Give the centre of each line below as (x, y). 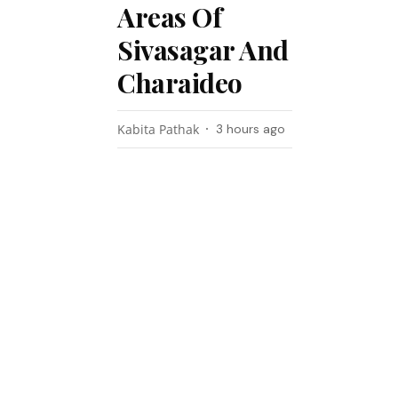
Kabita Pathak (159, 129)
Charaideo (180, 83)
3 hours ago (251, 129)
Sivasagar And (203, 50)
